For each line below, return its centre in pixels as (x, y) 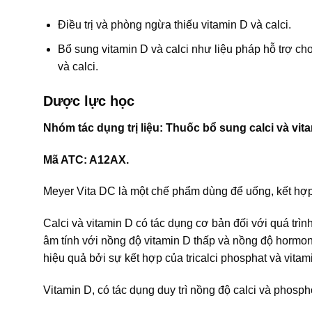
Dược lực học (89, 101)
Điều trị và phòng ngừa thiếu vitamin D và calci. (174, 25)
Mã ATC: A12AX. (86, 159)
